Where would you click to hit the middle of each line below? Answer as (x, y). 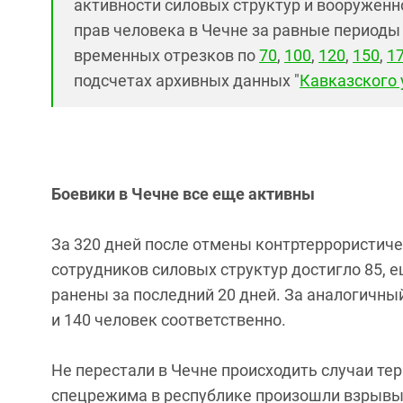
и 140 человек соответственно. (169, 320)
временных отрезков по (166, 55)
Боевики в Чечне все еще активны (183, 194)
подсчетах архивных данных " (187, 81)
